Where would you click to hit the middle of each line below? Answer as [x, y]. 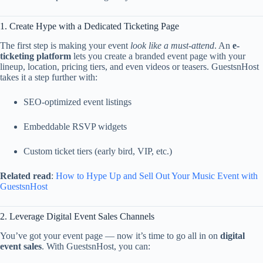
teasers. [197, 66]
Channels [137, 216]
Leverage [28, 216]
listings [119, 102]
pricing [76, 66]
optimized [64, 102]
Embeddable [48, 126]
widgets [112, 126]
